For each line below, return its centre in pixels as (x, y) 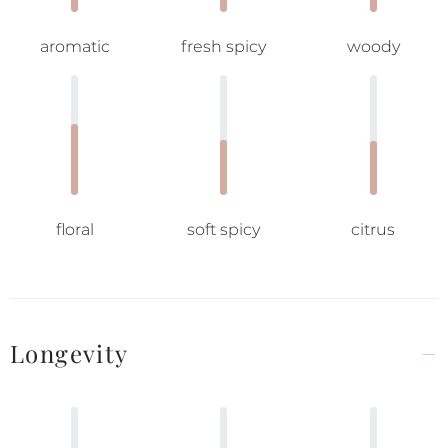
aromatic (74, 46)
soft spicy (224, 229)
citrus (373, 229)
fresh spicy (224, 46)
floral (74, 229)
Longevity (69, 353)
